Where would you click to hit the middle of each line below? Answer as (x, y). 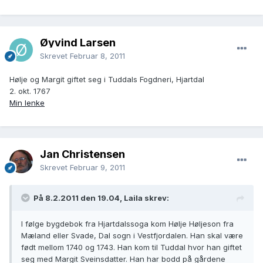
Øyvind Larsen (78, 43)
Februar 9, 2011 (97, 168)
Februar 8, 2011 (97, 56)
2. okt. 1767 (30, 91)
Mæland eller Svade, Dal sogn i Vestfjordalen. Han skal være (132, 236)
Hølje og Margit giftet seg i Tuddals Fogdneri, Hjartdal (107, 80)
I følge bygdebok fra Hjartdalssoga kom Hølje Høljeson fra (127, 224)
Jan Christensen (82, 154)
